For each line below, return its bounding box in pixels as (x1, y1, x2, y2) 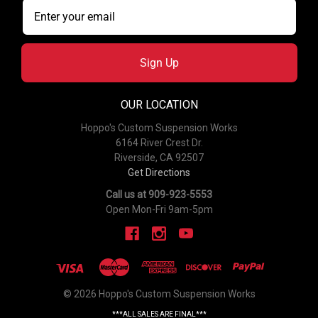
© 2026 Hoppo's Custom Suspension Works (62, 287, 256, 300)
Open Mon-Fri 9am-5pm (105, 203, 213, 215)
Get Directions (128, 166, 190, 178)
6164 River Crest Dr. (115, 136, 203, 148)
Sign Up (139, 55, 179, 70)
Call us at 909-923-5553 (106, 188, 212, 200)
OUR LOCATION (120, 97, 198, 111)
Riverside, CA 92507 (114, 151, 204, 163)
